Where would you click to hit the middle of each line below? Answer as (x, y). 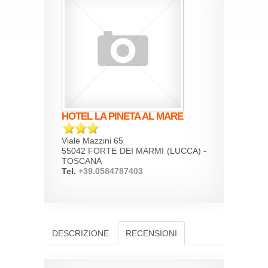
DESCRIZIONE (80, 233)
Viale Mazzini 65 (92, 141)
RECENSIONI (151, 233)
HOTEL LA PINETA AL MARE (122, 116)
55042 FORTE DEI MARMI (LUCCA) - (134, 151)
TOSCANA (82, 161)
